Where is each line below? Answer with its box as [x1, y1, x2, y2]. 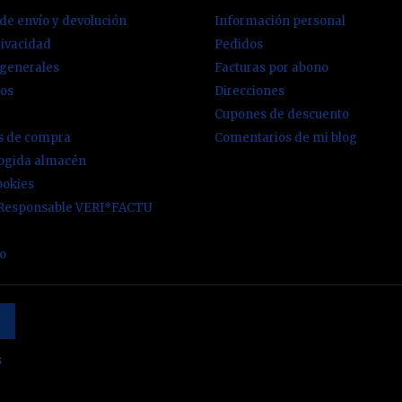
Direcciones [214, 83, 284, 99]
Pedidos [214, 37, 263, 52]
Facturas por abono [214, 60, 328, 75]
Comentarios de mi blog [214, 130, 357, 145]
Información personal [214, 13, 345, 29]
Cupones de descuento [214, 107, 349, 122]
